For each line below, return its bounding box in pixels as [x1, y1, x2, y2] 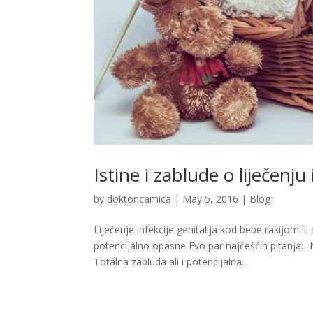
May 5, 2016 [182, 191, 239, 205]
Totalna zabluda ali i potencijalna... [94, 254, 249, 268]
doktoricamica [107, 191, 172, 205]
